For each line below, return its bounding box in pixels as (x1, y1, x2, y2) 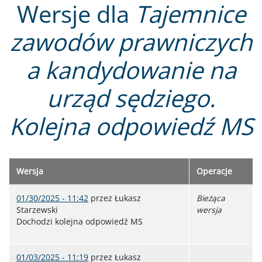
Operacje (196, 166, 232, 177)
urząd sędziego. (46, 82, 216, 115)
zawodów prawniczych (9, 26, 253, 58)
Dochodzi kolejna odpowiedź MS (16, 216, 143, 227)
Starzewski (16, 204, 58, 216)
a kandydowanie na (26, 54, 236, 87)
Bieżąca (196, 192, 225, 204)
